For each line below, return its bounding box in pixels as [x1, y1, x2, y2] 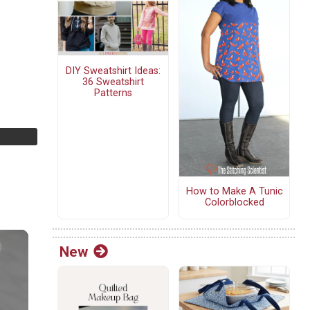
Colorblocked [204, 197, 264, 209]
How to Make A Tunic [185, 185, 283, 198]
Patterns [94, 86, 132, 99]
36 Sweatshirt [82, 75, 144, 88]
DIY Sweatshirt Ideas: [66, 64, 161, 77]
